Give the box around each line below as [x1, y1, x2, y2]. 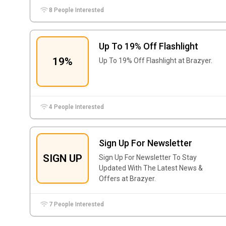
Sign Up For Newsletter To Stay [99, 153, 197, 161]
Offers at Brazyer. [99, 175, 156, 183]
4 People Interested [47, 103, 104, 110]
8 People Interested [47, 7, 104, 14]
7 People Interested [47, 201, 104, 208]
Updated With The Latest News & [99, 164, 203, 172]
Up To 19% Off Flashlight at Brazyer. [99, 56, 212, 65]
